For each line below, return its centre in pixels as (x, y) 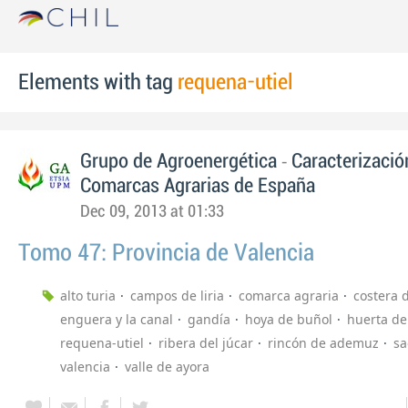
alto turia (88, 296)
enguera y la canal (117, 319)
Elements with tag (98, 82)
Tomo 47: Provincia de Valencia (166, 253)
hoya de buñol (289, 319)
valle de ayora (167, 367)
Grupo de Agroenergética (181, 161)
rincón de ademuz (323, 343)
